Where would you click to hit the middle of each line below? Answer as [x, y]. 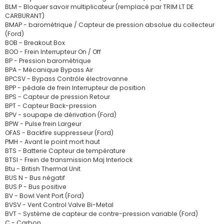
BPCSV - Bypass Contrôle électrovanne [66, 79]
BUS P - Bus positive [36, 187]
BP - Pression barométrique [48, 61]
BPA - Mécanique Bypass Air [49, 70]
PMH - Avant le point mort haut [52, 142]
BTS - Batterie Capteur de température [65, 151]
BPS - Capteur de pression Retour [57, 97]
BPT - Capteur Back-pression [51, 106]
